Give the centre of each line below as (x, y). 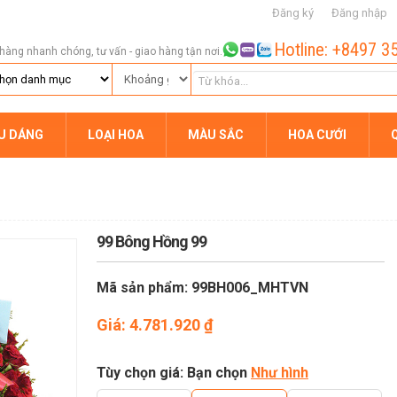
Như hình (280, 373)
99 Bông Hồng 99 (152, 241)
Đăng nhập (359, 13)
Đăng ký (293, 13)
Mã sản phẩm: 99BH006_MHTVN (202, 288)
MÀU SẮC (216, 135)
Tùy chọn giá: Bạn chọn (174, 373)
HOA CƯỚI (317, 135)
